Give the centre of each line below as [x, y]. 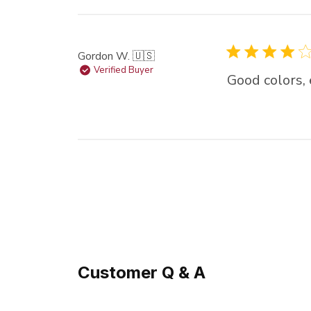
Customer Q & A [142, 272]
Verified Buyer [123, 70]
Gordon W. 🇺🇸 [116, 56]
